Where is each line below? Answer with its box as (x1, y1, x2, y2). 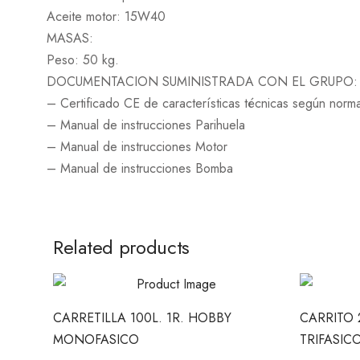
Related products (53, 233, 190, 261)
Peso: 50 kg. (47, 51, 119, 69)
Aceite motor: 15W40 (47, 7, 166, 26)
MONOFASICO (53, 330, 139, 349)
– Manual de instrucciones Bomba (47, 159, 233, 178)
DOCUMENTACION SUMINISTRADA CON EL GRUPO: (47, 72, 358, 91)
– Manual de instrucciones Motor (47, 137, 227, 156)
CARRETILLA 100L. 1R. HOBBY (53, 309, 231, 327)
